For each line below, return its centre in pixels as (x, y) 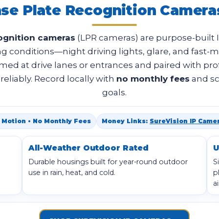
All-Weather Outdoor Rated (89, 148)
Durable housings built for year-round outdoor (108, 162)
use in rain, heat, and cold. (72, 173)
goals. (114, 92)
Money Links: (126, 121)
